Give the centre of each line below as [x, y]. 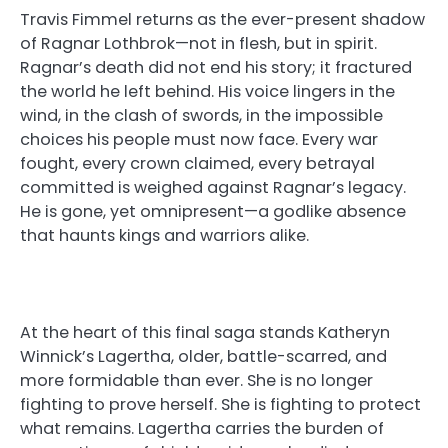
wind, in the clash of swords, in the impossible [201, 116]
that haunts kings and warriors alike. [164, 236]
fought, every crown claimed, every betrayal [197, 164]
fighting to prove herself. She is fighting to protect [220, 404]
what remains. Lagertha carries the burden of [202, 428]
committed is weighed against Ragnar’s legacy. [213, 188]
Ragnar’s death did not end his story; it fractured [216, 68]
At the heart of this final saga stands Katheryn [205, 332]
